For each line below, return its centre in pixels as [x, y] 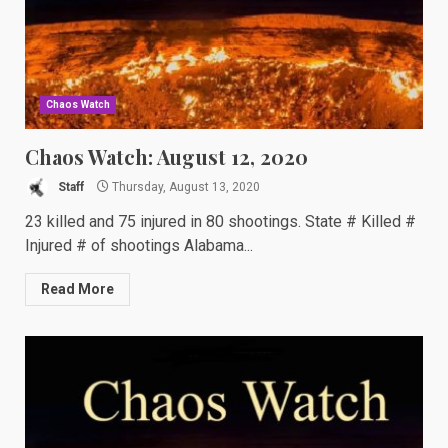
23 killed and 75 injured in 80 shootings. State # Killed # [220, 221]
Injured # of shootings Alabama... [139, 245]
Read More [77, 289]
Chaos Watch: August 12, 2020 [166, 156]
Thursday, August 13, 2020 [184, 186]
